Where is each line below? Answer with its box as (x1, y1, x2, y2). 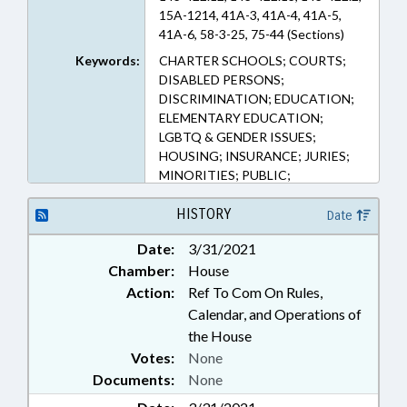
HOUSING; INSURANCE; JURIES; (158, 148, 350, 164)
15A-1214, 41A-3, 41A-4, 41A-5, (158, 7, 342, 23)
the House (188, 327, 252, 344)
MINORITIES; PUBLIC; (158, 167, 291, 183)
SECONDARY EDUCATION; (158, 186, 320, 202)
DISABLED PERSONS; (158, 72, 284, 87)
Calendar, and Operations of (188, 305, 362, 323)
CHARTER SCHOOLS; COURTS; (158, 53, 346, 68)
